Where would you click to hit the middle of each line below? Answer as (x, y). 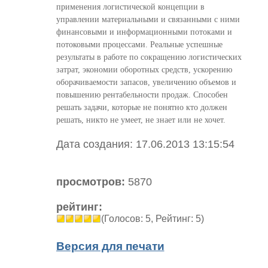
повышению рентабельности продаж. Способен (142, 95)
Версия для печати (110, 246)
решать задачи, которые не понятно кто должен (141, 107)
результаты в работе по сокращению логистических (149, 57)
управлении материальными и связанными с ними (148, 19)
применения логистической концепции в (130, 7)
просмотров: (90, 182)
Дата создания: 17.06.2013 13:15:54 (145, 144)
